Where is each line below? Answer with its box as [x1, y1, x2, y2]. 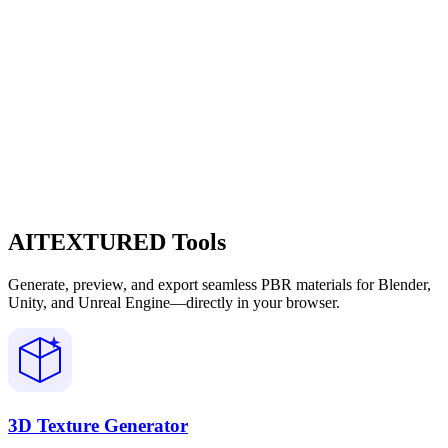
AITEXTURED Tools [8, 228, 226, 255]
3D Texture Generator [8, 414, 188, 436]
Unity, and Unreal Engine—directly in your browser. [8, 293, 340, 311]
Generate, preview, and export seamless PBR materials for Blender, [8, 275, 431, 293]
